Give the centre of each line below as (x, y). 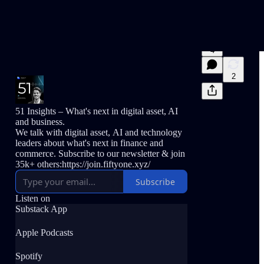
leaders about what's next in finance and (89, 143)
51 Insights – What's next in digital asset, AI (97, 111)
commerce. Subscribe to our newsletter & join (100, 154)
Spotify (29, 256)
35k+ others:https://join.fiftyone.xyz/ (83, 164)
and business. (40, 122)
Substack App (41, 209)
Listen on (33, 198)
